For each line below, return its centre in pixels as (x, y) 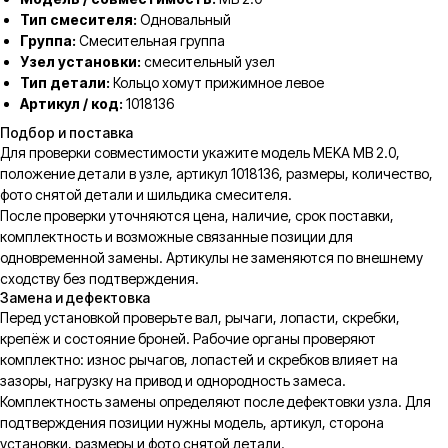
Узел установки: (80, 62)
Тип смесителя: (78, 20)
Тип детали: (65, 83)
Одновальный (184, 20)
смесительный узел (208, 62)
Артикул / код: (71, 104)
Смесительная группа (150, 41)
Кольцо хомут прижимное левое (217, 83)
